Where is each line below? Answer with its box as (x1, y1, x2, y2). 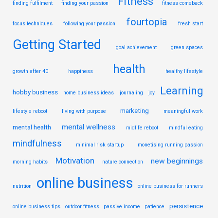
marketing (120, 106, 149, 114)
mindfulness (13, 138, 62, 149)
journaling (119, 89, 143, 96)
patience (145, 203, 165, 210)
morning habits (13, 158, 48, 165)
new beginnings (150, 156, 203, 165)
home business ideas (63, 89, 114, 96)
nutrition (13, 182, 32, 189)
